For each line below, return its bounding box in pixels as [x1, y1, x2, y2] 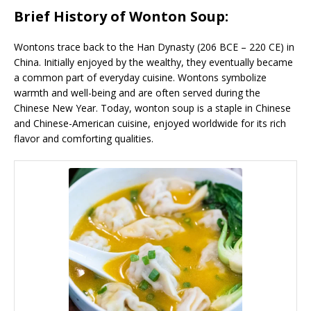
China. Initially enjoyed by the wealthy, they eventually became [14, 55, 293, 69]
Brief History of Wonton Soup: [14, 6, 228, 26]
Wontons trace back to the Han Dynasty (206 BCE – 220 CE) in [14, 40, 294, 53]
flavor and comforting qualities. [14, 131, 153, 145]
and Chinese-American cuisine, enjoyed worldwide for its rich [14, 116, 286, 130]
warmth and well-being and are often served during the [14, 85, 260, 99]
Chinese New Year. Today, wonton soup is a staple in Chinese [14, 101, 291, 115]
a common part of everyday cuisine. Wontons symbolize [14, 70, 267, 84]
